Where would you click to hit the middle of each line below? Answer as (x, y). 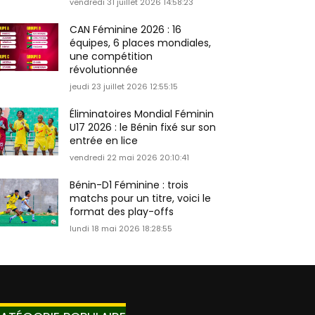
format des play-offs (122, 212)
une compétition (111, 57)
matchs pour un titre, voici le (141, 199)
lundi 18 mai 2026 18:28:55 (121, 229)
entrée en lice (104, 141)
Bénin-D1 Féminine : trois (129, 185)
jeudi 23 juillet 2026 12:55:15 (124, 87)
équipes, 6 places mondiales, (141, 43)
